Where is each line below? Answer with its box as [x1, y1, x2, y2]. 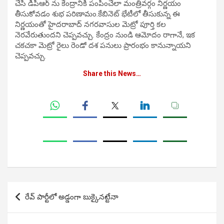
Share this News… [83, 69, 141, 78]
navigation [7, 198, 65, 213]
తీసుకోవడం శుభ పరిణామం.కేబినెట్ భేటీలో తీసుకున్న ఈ [15, 9, 180, 19]
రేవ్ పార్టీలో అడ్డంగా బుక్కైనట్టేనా [25, 192, 118, 202]
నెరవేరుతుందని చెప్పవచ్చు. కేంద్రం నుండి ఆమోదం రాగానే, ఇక [15, 30, 195, 40]
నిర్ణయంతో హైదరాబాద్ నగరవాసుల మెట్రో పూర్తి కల [15, 20, 166, 29]
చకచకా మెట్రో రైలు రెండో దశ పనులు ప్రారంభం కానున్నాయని [15, 41, 191, 50]
